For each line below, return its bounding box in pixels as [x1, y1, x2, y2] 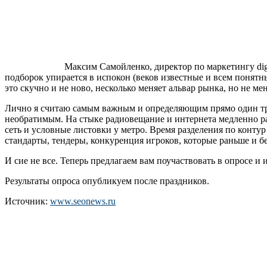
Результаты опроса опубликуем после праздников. [5, 175, 212, 186]
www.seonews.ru [50, 195, 116, 206]
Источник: [5, 195, 50, 206]
